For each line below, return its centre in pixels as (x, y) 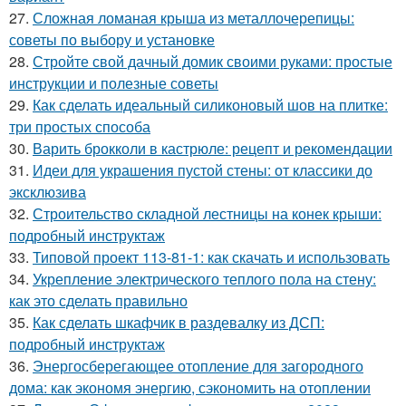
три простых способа (80, 126)
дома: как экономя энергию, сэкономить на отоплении (190, 387)
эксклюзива (48, 191)
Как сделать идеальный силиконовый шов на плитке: (210, 104)
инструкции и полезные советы (114, 82)
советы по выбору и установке (112, 39)
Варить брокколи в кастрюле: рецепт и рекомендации (213, 148)
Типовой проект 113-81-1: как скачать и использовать (211, 256)
